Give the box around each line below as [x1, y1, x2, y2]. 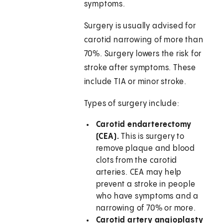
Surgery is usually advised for [84, 22, 196, 31]
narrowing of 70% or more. [96, 204, 196, 213]
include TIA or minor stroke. [84, 78, 187, 87]
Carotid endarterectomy [96, 120, 192, 129]
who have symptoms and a [96, 192, 199, 201]
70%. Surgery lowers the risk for [84, 50, 202, 59]
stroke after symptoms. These [84, 64, 197, 73]
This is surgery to [119, 132, 185, 141]
